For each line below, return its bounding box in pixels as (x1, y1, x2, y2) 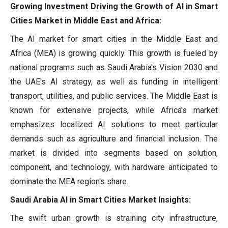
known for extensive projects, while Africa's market (10, 105, 218, 116)
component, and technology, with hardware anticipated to (10, 162, 218, 173)
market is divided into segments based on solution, (10, 148, 218, 158)
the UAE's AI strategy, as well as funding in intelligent (10, 77, 218, 87)
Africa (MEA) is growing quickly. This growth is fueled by (10, 48, 218, 59)
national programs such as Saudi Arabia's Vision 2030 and (10, 63, 218, 73)
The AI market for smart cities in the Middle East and (10, 34, 218, 44)
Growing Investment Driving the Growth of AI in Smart (10, 2, 218, 12)
